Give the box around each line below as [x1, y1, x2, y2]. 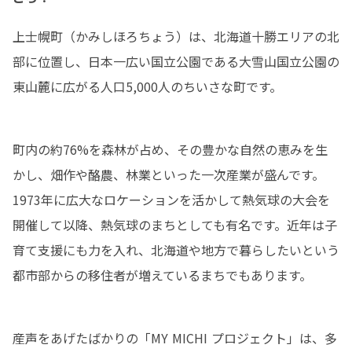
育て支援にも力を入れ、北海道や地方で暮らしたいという [13, 240, 339, 259]
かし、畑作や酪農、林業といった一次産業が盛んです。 [13, 164, 324, 184]
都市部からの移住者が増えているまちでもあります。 [13, 265, 312, 284]
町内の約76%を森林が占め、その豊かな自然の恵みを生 [13, 139, 328, 159]
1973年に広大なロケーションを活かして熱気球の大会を [13, 189, 330, 209]
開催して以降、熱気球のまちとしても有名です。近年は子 [13, 214, 337, 234]
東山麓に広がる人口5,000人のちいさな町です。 [13, 76, 282, 96]
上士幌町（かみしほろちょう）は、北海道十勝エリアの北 [13, 26, 339, 46]
